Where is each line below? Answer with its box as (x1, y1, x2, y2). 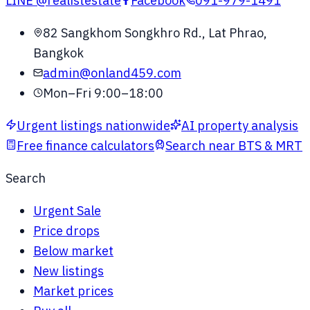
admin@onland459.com (43, 65, 181, 81)
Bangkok (33, 45, 84, 61)
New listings (33, 263, 104, 279)
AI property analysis (181, 118, 298, 134)
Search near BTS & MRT (165, 138, 302, 154)
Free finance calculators (17, 138, 154, 154)
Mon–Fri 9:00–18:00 (43, 85, 163, 101)
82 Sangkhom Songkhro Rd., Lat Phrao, (43, 25, 267, 41)
